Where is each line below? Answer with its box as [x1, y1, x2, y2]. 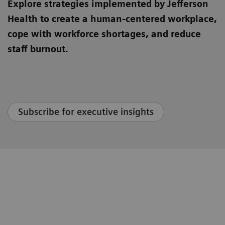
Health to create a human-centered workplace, [8, 14, 217, 25]
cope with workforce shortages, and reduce [8, 29, 201, 40]
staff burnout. [8, 44, 68, 55]
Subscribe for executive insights [18, 106, 154, 118]
